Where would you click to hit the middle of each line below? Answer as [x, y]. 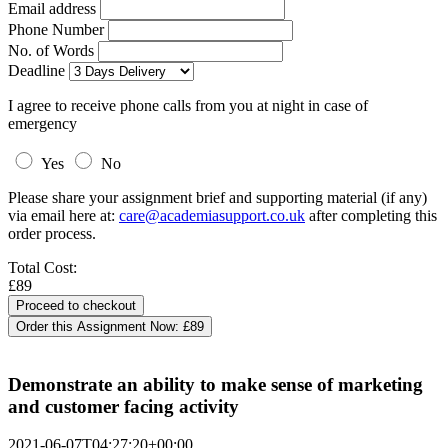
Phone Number [58, 29]
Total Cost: [42, 267]
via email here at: [63, 215]
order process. [52, 233]
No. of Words [53, 50]
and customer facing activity [123, 406]
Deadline [36, 70]
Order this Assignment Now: [99, 326]
